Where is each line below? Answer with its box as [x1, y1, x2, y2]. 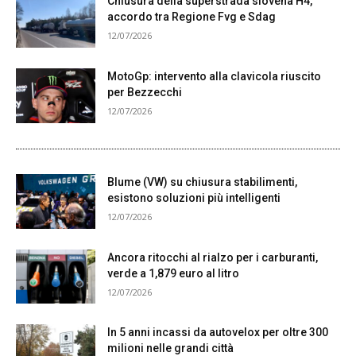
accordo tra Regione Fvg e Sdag [107, 10, 276, 24]
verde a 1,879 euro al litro [107, 266, 239, 280]
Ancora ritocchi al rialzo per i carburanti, [107, 250, 318, 264]
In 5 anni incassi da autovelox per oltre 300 [107, 326, 328, 339]
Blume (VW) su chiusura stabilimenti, [107, 175, 297, 188]
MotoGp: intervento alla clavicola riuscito [107, 69, 321, 83]
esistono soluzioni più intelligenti [107, 191, 281, 204]
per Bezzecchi [107, 85, 182, 99]
